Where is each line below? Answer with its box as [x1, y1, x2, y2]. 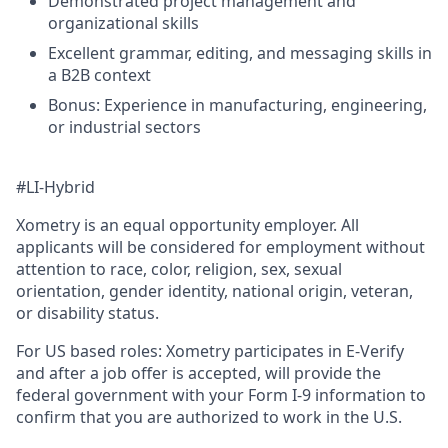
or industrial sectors [48, 116, 201, 138]
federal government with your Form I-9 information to [16, 384, 426, 406]
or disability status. [16, 302, 159, 324]
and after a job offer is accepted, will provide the [16, 362, 381, 384]
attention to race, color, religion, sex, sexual [16, 258, 342, 280]
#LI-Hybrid [16, 176, 95, 198]
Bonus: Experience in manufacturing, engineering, [48, 94, 427, 116]
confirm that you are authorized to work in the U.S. [16, 406, 402, 428]
